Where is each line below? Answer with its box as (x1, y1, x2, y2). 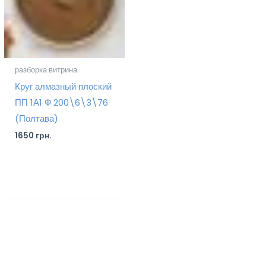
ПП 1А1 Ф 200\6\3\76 (15, 96, 109, 109)
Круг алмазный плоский (15, 80, 112, 93)
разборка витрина (15, 64, 78, 75)
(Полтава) (15, 112, 59, 125)
